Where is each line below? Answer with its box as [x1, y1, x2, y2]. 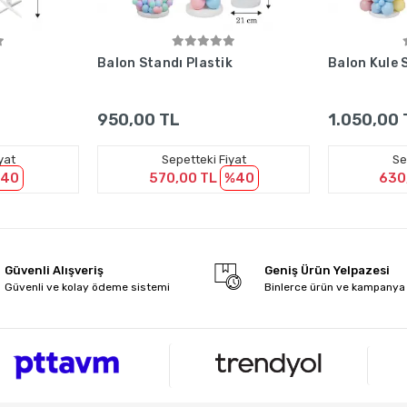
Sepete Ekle [174, 45, 241, 59]
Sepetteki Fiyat [161, 152, 246, 166]
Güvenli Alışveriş [5, 263, 104, 277]
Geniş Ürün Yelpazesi [263, 263, 390, 277]
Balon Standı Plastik [97, 55, 233, 71]
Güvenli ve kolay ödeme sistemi [5, 280, 171, 293]
